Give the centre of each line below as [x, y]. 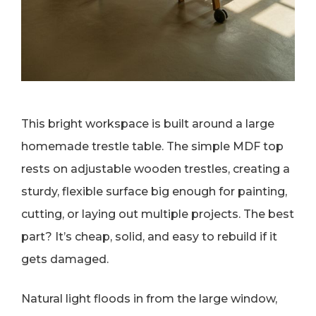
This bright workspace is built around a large [148, 124]
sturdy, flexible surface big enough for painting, [154, 192]
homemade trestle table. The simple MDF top [152, 147]
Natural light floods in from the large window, [149, 299]
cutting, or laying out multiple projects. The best [158, 214]
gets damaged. [65, 260]
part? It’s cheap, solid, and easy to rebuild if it [149, 237]
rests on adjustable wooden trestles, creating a [156, 169]
